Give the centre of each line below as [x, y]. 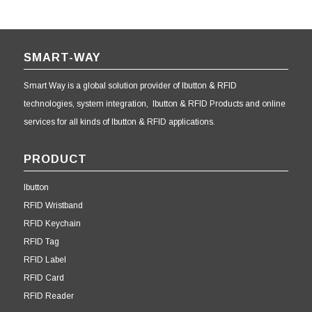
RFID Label [45, 259]
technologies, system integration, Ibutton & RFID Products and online [154, 104]
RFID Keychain [52, 223]
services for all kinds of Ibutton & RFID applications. [119, 122]
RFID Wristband [53, 205]
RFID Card [44, 278]
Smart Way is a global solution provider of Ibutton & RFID [130, 86]
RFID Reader [48, 296]
